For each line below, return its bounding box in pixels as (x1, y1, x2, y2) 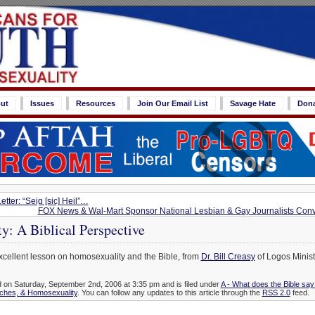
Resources (76, 99, 115, 108)
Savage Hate (230, 99, 276, 108)
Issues (30, 99, 54, 108)
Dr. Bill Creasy (200, 252, 255, 262)
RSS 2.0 (262, 288, 290, 297)
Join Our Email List (137, 99, 208, 108)
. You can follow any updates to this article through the (77, 288, 262, 297)
